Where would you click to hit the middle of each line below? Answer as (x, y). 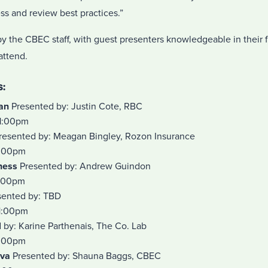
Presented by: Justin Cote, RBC (76, 106)
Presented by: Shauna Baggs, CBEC (86, 256)
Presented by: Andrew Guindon (84, 166)
